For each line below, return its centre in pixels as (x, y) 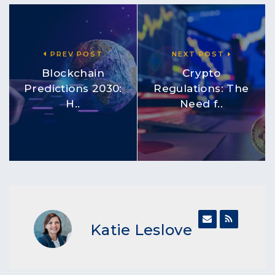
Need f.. (201, 104)
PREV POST (75, 54)
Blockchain (73, 73)
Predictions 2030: (73, 89)
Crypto (201, 73)
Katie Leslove (141, 230)
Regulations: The (201, 89)
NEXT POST (200, 54)
